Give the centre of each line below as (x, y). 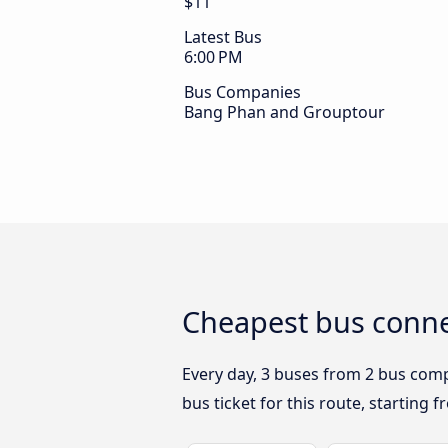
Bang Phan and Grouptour (284, 112)
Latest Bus (223, 37)
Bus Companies (242, 92)
